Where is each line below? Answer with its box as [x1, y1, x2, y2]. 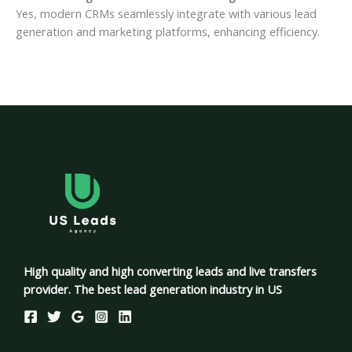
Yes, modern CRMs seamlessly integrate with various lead [16, 5, 317, 21]
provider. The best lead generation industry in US [24, 281, 282, 298]
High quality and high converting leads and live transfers [24, 263, 317, 280]
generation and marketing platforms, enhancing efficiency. [16, 23, 320, 39]
